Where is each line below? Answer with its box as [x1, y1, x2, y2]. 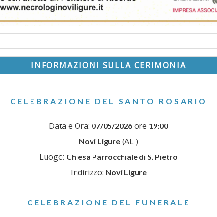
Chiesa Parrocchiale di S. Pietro [66, 152, 178, 162]
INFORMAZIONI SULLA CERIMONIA [31, 60, 186, 71]
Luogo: [39, 152, 66, 163]
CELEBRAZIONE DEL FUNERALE [27, 198, 190, 207]
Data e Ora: [49, 121, 92, 132]
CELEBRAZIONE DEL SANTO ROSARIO [10, 96, 207, 106]
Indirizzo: [70, 167, 106, 178]
